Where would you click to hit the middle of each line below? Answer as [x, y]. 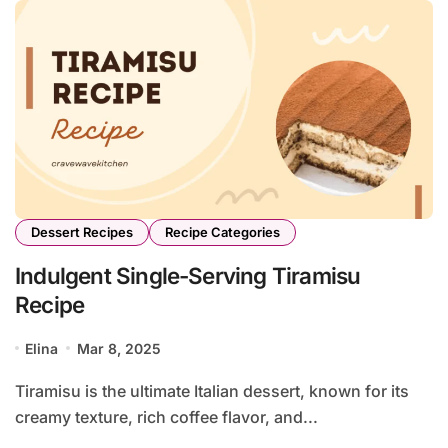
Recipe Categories [222, 231]
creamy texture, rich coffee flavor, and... [166, 416]
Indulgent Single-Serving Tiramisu [188, 275]
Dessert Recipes [82, 231]
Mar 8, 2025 [118, 348]
